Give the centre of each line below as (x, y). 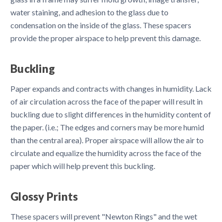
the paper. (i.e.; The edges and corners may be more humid (107, 127)
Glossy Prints (44, 196)
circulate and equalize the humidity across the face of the (106, 153)
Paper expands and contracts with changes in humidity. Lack (111, 88)
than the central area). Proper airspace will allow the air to (107, 140)
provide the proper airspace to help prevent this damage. (106, 38)
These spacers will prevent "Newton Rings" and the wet (104, 216)
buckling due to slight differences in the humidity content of (111, 114)
